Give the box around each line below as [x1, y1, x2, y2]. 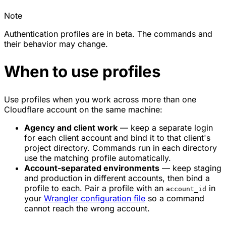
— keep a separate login [118, 122, 213, 133]
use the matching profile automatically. [24, 152, 171, 163]
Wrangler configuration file [44, 193, 145, 203]
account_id [166, 185, 206, 193]
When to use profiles [4, 62, 160, 81]
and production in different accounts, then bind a [24, 173, 210, 183]
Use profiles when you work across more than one [4, 94, 196, 104]
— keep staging [159, 162, 221, 173]
